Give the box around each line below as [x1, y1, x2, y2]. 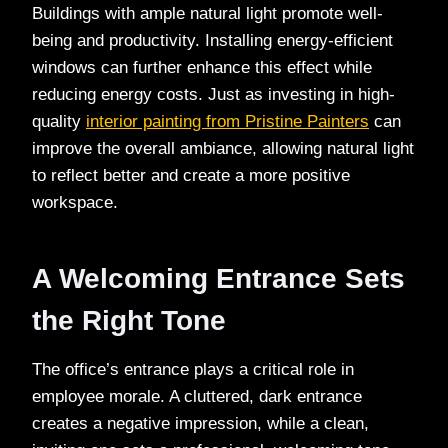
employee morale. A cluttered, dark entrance [32, 386, 362, 406]
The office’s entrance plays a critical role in [32, 359, 354, 379]
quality [32, 111, 86, 131]
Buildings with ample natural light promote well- [32, 3, 383, 23]
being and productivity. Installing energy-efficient [32, 30, 393, 50]
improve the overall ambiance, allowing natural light [32, 138, 414, 158]
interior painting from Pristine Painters [86, 111, 369, 131]
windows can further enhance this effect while [32, 57, 372, 77]
